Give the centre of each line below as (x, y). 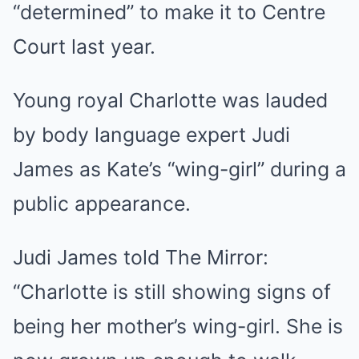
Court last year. (84, 46)
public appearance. (102, 204)
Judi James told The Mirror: (141, 257)
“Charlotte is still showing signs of (172, 292)
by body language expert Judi (151, 135)
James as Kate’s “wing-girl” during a (179, 169)
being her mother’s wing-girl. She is (178, 326)
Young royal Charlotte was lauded (170, 100)
